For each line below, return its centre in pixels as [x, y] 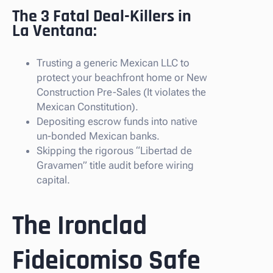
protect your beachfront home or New [122, 77]
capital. [53, 179]
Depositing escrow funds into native [117, 121]
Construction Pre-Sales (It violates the [121, 92]
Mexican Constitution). [87, 106]
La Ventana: [55, 31]
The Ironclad [80, 226]
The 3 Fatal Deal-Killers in [102, 16]
